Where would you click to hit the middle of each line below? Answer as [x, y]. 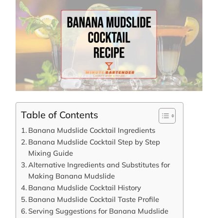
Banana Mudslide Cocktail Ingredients [91, 130]
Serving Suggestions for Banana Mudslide [98, 211]
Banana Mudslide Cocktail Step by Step [94, 142]
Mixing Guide [50, 153]
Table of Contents [60, 114]
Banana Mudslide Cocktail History [84, 187]
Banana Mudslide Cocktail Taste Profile [93, 199]
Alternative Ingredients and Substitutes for [99, 164]
